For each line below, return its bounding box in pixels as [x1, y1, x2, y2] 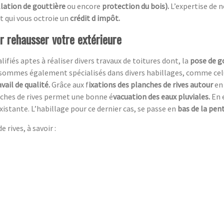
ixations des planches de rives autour [88, 79, 214, 90]
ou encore [65, 1, 102, 11]
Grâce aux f [51, 79, 88, 90]
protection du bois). [102, 1, 170, 11]
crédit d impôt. [70, 13, 120, 23]
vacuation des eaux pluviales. [113, 91, 211, 102]
